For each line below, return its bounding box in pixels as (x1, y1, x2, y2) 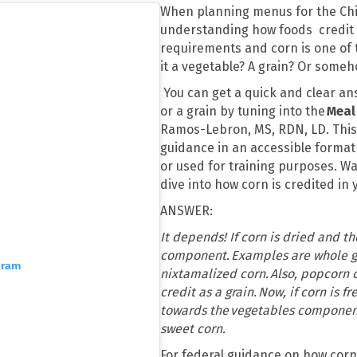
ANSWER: (160, 203, 214, 219)
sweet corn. (160, 321, 229, 337)
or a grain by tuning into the (160, 104, 328, 120)
